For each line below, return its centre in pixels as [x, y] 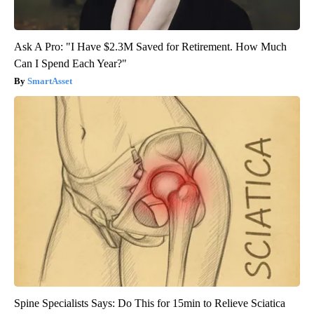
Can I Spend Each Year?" [70, 64]
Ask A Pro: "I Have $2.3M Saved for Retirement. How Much [150, 47]
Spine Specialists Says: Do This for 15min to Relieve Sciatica [150, 303]
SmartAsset [50, 81]
